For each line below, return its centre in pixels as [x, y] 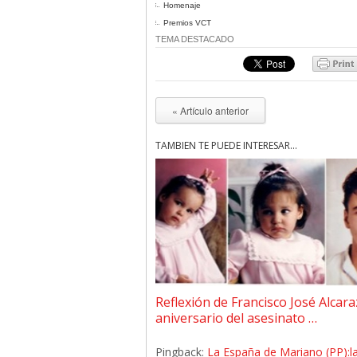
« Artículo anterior [210, 110]
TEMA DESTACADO [195, 39]
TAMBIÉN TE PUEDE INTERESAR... [226, 145]
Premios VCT [187, 23]
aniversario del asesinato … [236, 318]
